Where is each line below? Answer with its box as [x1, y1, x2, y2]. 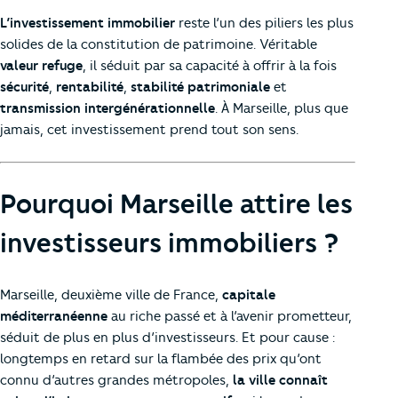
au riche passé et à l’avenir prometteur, [107, 307, 352, 324]
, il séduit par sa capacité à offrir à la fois [83, 57, 337, 74]
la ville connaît [233, 371, 328, 388]
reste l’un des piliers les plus [175, 14, 354, 31]
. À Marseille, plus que [215, 99, 348, 116]
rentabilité [56, 78, 123, 95]
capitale [222, 286, 275, 303]
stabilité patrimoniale [131, 78, 270, 95]
